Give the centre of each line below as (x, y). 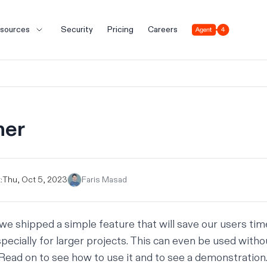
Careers (162, 30)
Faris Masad (104, 180)
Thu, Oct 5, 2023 (35, 180)
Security (77, 30)
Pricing (120, 30)
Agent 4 (206, 29)
